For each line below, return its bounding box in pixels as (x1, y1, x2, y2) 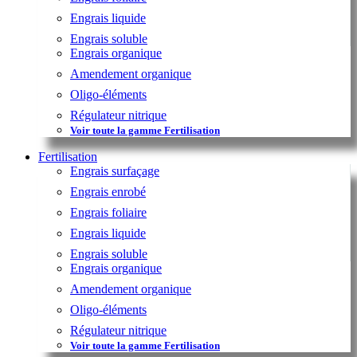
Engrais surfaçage (70, 163, 159, 178)
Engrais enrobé (70, 184, 146, 198)
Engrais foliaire (70, 205, 147, 219)
